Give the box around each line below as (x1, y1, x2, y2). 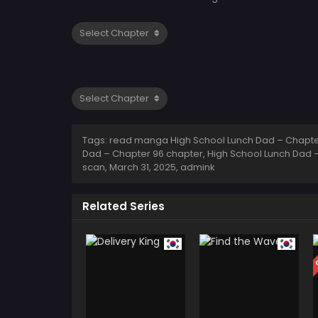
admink (180, 160, 215, 174)
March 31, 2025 (109, 160, 176, 174)
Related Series (82, 198, 165, 214)
